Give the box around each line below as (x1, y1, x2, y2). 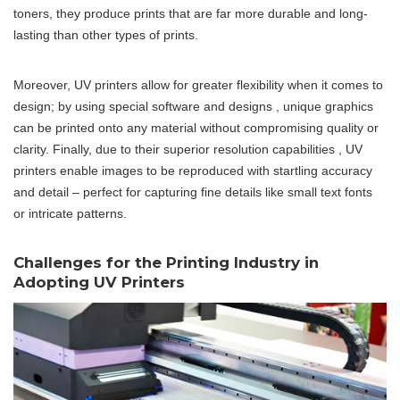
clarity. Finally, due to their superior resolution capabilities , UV (13, 142, 362, 156)
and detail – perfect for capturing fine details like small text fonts (13, 185, 372, 199)
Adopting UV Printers (13, 273, 185, 291)
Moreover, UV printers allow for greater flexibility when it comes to (13, 78, 383, 92)
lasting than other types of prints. (13, 28, 198, 42)
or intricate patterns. (13, 206, 127, 221)
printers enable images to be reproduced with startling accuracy (13, 163, 372, 178)
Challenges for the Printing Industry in (13, 254, 319, 271)
